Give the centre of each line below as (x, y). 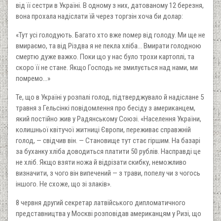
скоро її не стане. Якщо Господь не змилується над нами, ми (107, 67)
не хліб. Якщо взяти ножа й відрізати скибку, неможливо (101, 162)
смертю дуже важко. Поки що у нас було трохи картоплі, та (105, 56)
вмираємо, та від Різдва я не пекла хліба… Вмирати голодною (109, 46)
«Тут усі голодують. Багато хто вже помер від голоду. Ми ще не (110, 35)
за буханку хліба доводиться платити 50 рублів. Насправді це (108, 151)
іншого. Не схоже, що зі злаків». (64, 184)
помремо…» (33, 78)
